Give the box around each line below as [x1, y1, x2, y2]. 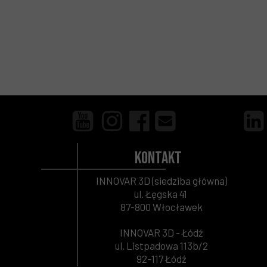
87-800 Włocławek [120, 201, 203, 213]
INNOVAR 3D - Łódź [120, 226, 203, 238]
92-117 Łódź [136, 253, 187, 265]
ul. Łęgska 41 [134, 188, 189, 200]
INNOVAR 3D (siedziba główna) [96, 175, 227, 187]
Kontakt [135, 148, 182, 168]
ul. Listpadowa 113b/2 [115, 240, 208, 252]
